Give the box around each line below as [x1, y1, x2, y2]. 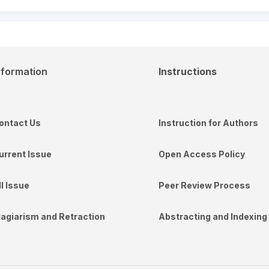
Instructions [159, 65, 217, 77]
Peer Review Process [159, 180, 250, 190]
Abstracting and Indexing [159, 211, 267, 222]
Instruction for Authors [159, 118, 258, 128]
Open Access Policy [159, 149, 245, 159]
